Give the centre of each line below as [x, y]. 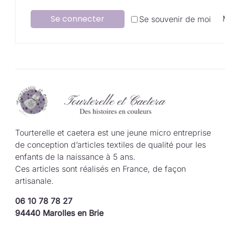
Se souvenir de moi [175, 19]
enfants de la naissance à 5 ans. [75, 157]
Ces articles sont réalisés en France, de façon [100, 169]
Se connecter [78, 19]
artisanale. [34, 181]
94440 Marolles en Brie [59, 213]
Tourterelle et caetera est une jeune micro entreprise [113, 133]
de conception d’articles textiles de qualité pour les [110, 145]
